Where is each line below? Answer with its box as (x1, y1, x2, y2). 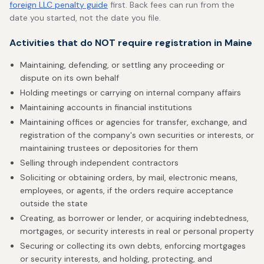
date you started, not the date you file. (9, 12, 161, 23)
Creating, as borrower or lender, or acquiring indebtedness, (20, 213, 249, 223)
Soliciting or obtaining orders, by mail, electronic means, (20, 172, 237, 183)
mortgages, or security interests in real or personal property (20, 226, 254, 236)
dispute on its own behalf (20, 72, 119, 83)
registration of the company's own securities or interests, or (20, 130, 254, 140)
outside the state (20, 198, 88, 209)
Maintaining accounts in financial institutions (20, 102, 192, 113)
